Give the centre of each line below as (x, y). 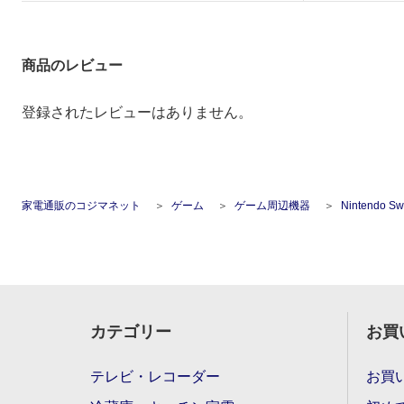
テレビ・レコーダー (155, 376)
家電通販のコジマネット (81, 205)
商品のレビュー (72, 65)
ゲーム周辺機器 (272, 205)
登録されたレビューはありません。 (137, 112)
